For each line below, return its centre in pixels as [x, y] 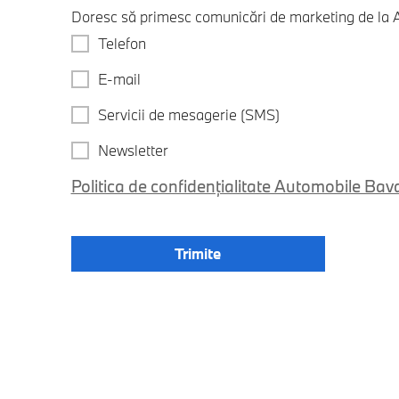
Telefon [122, 43]
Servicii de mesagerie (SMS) [188, 114]
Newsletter [133, 150]
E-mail [119, 79]
